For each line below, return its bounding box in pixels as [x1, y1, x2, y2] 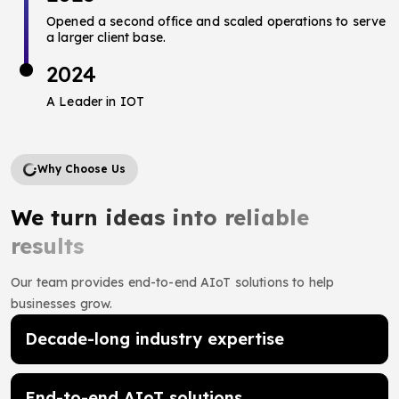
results [11, 232, 84, 259]
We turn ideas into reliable [11, 203, 309, 231]
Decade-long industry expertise [25, 328, 284, 349]
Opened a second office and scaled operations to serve [46, 12, 387, 29]
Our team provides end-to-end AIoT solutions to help [11, 273, 335, 290]
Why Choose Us [37, 162, 126, 176]
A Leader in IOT [46, 93, 145, 110]
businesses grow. [11, 295, 113, 312]
